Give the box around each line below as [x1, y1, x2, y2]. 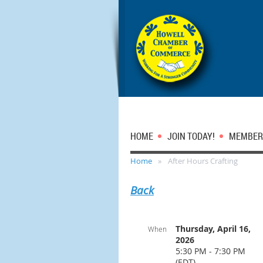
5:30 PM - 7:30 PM [176, 245, 245, 257]
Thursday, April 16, [176, 223, 251, 234]
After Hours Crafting [168, 156, 238, 166]
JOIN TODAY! [167, 130, 215, 143]
